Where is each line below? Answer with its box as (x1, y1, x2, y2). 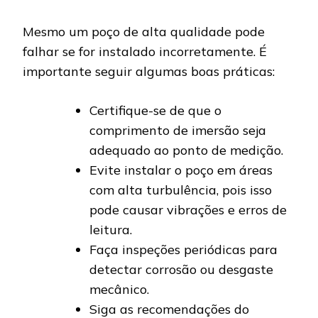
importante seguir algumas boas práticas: (23, 62, 275, 79)
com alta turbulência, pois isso (89, 181, 272, 198)
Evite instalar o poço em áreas (89, 161, 273, 178)
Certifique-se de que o (89, 102, 221, 119)
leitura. (89, 221, 132, 238)
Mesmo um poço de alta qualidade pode (23, 23, 265, 40)
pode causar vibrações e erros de (89, 201, 287, 218)
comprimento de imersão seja (89, 121, 266, 138)
